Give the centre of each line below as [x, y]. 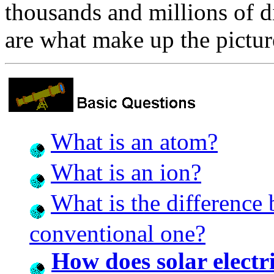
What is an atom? [134, 141]
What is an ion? [126, 172]
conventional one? [117, 233]
